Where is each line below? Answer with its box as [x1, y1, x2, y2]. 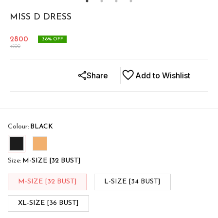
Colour [8, 123, 28, 130]
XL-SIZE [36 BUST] [18, 199, 79, 207]
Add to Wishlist [135, 70, 190, 80]
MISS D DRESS [10, 12, 72, 22]
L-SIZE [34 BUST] [104, 178, 161, 185]
